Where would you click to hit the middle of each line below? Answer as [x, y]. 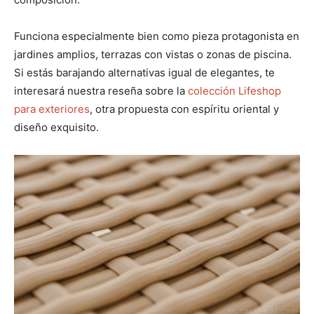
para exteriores [52, 109]
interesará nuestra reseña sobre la [101, 91]
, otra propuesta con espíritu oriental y [184, 109]
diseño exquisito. [56, 128]
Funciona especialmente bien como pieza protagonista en [157, 36]
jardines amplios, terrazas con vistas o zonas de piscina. [153, 55]
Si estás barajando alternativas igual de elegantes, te [144, 73]
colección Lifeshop [234, 91]
